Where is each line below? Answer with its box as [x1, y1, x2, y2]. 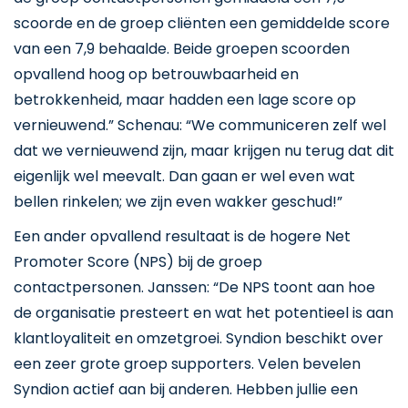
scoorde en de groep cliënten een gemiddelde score [14, 13, 390, 34]
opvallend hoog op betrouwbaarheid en [14, 64, 299, 85]
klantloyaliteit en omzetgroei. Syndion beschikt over [14, 328, 383, 349]
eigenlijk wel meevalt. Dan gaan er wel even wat [14, 166, 355, 187]
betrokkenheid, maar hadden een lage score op [14, 89, 356, 110]
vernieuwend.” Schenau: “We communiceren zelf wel [14, 115, 386, 136]
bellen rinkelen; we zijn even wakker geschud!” [14, 191, 342, 212]
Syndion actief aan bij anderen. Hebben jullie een [14, 379, 358, 400]
